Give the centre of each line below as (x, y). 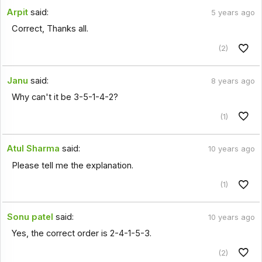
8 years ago (233, 81)
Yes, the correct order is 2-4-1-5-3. (81, 234)
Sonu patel (30, 217)
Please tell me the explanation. (72, 165)
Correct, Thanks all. (50, 29)
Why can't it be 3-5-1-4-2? (65, 97)
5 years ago (233, 13)
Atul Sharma (34, 149)
